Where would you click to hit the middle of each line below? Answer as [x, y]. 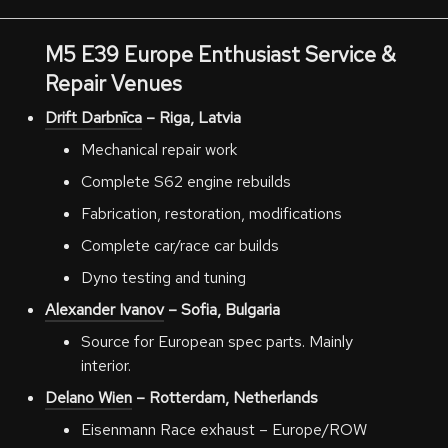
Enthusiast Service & [296, 54]
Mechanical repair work [158, 149]
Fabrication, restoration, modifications [211, 213]
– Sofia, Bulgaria [221, 309]
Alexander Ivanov [104, 309]
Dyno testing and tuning [163, 277]
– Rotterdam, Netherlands [224, 397]
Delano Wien [88, 397]
